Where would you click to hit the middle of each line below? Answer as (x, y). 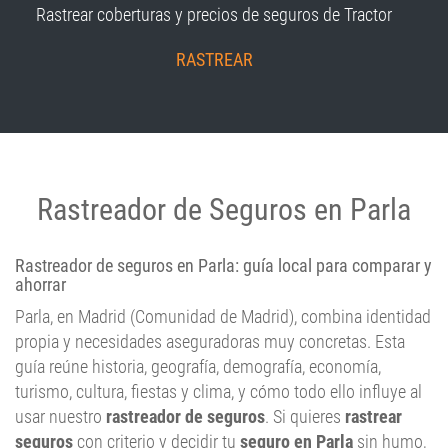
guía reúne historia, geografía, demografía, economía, (198, 367)
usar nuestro (60, 417)
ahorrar (40, 285)
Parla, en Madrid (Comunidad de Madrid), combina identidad (223, 317)
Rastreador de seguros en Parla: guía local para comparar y (223, 266)
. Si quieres (305, 417)
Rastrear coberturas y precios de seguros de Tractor (214, 15)
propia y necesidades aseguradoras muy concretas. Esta (210, 342)
